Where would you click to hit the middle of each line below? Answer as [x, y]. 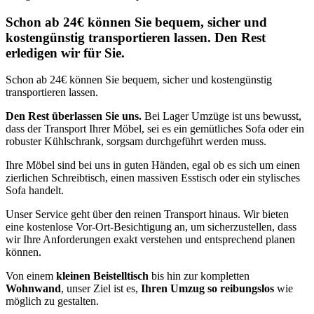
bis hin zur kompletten [200, 276]
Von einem [31, 276]
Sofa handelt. [35, 191]
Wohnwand [33, 289]
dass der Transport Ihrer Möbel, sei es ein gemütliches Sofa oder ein [155, 129]
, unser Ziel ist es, [101, 289]
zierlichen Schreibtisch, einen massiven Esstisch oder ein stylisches [153, 178]
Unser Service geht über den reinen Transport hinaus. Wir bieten [147, 214]
